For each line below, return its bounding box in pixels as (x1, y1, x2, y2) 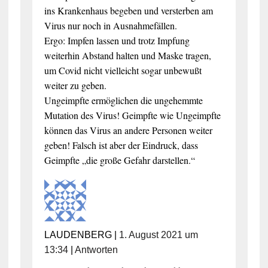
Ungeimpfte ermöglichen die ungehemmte (44, 93, 203, 106)
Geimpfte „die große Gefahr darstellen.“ (44, 153, 195, 166)
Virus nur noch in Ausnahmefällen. (44, 19, 177, 32)
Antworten (74, 244, 118, 255)
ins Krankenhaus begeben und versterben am (44, 4, 213, 17)
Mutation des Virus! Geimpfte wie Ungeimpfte (44, 108, 221, 121)
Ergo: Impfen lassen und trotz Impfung (44, 33, 190, 47)
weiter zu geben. (44, 78, 106, 92)
